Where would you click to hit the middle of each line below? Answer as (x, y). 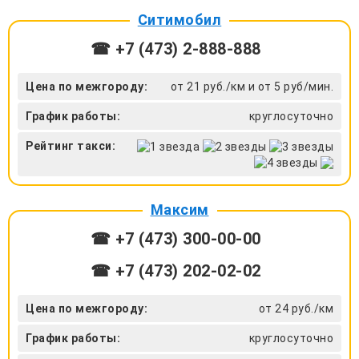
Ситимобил (179, 19)
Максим (179, 209)
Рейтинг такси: (71, 145)
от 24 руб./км (296, 308)
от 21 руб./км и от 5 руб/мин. (252, 86)
